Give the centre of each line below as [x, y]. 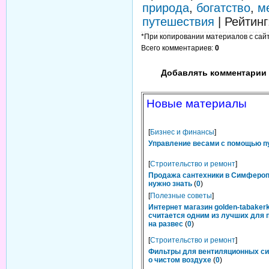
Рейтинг [246, 22]
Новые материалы [197, 104]
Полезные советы [181, 196]
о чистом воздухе [180, 260]
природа [166, 8]
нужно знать [170, 184]
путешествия [178, 22]
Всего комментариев [176, 48]
